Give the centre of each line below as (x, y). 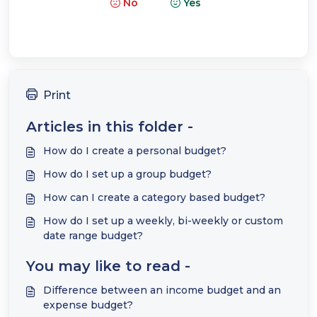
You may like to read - (108, 266)
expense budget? (88, 305)
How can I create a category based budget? (154, 197)
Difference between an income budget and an (162, 290)
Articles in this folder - (110, 127)
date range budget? (93, 236)
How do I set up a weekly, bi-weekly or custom (163, 221)
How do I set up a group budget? (127, 174)
